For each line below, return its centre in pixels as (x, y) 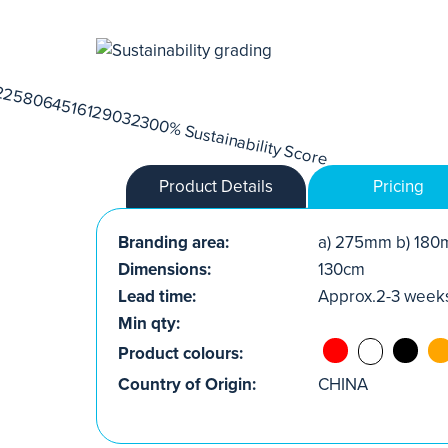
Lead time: (157, 296)
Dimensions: (164, 269)
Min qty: (149, 323)
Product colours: (180, 353)
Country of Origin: (187, 384)
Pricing (398, 186)
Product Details (216, 186)
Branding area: (173, 242)
